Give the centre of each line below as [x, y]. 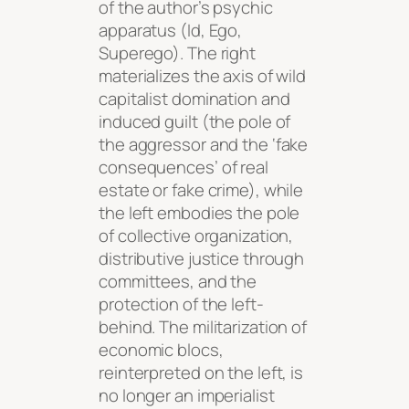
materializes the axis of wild [203, 75]
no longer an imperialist [187, 395]
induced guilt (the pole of [195, 121]
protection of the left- [181, 304]
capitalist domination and [194, 98]
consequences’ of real [184, 167]
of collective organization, [196, 235]
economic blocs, [161, 349]
